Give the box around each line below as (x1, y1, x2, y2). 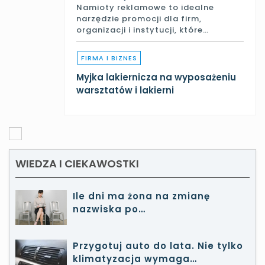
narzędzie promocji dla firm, (76, 13, 202, 25)
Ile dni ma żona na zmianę (73, 190, 210, 203)
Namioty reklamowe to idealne (76, 2, 214, 14)
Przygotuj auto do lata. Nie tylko (73, 240, 243, 253)
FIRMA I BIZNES (81, 53, 137, 63)
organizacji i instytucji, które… (76, 24, 209, 36)
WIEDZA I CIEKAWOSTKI (15, 156, 139, 172)
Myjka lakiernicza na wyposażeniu (76, 71, 236, 84)
